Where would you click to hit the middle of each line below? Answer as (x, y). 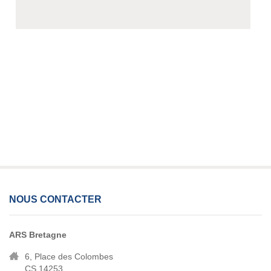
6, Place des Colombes (69, 257)
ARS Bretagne (38, 235)
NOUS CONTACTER (55, 200)
